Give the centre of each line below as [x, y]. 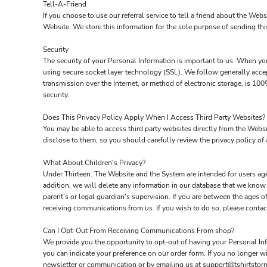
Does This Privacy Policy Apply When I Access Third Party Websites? [154, 117]
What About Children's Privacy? [94, 163]
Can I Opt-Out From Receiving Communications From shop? [139, 231]
